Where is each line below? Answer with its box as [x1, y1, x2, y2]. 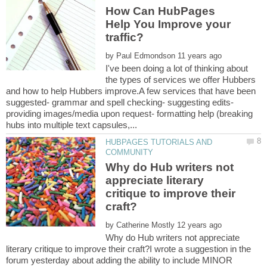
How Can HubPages [105, 5, 216, 17]
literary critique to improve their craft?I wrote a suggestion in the [6, 244, 251, 254]
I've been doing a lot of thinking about [105, 63, 249, 73]
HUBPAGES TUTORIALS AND [105, 137, 213, 147]
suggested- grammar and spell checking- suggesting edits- [6, 97, 234, 107]
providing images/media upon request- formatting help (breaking [6, 108, 253, 119]
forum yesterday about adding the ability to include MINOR [6, 255, 232, 266]
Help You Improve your [105, 18, 231, 30]
